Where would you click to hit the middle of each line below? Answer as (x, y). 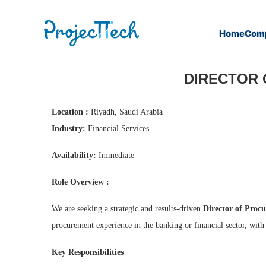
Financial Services (117, 129)
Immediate (115, 155)
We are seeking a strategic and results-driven (127, 209)
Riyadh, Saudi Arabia (126, 112)
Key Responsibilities (88, 252)
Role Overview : (80, 182)
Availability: (74, 155)
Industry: (69, 129)
